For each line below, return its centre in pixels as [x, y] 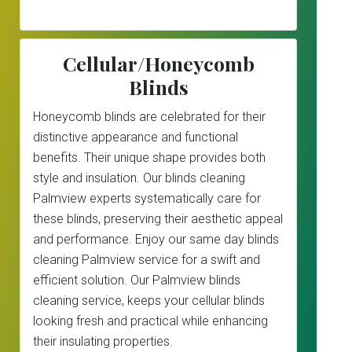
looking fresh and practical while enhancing [150, 321]
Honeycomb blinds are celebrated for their [149, 117]
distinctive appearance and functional [136, 137]
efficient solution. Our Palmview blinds [137, 280]
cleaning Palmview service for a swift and [147, 260]
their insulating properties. [103, 341]
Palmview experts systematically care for [147, 198]
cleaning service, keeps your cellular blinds [149, 301]
